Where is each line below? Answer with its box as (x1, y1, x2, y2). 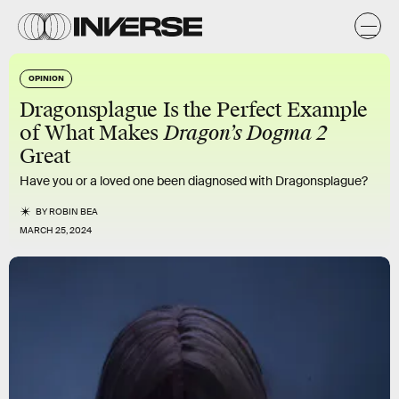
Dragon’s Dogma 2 (163, 120, 328, 146)
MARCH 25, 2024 (20, 224, 92, 236)
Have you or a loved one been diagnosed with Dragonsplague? (20, 173, 368, 189)
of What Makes (20, 120, 164, 146)
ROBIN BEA (49, 206, 99, 217)
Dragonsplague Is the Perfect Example (20, 97, 369, 123)
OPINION (28, 72, 64, 83)
